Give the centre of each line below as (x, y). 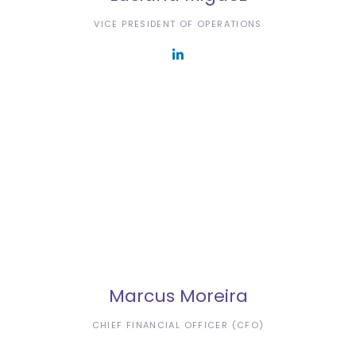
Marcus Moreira (178, 296)
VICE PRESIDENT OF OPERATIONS (178, 23)
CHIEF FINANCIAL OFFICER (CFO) (178, 325)
